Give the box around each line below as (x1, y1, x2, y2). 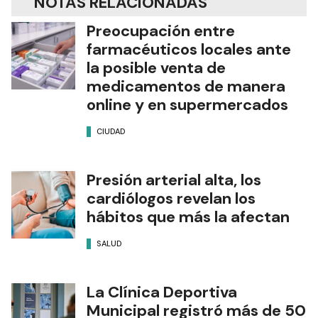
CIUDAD (97, 126, 126, 136)
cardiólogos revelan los (87, 188, 256, 209)
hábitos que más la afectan (87, 207, 290, 228)
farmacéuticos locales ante (87, 39, 291, 60)
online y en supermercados (87, 94, 288, 116)
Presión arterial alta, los (87, 170, 261, 191)
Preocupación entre (87, 21, 235, 42)
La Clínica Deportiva (87, 282, 237, 303)
